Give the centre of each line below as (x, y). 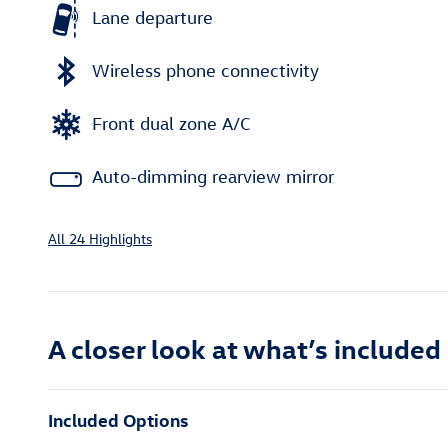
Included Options (118, 419)
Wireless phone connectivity (205, 70)
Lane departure (152, 17)
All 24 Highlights (100, 238)
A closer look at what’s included (244, 347)
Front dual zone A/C (171, 123)
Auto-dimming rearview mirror (213, 176)
